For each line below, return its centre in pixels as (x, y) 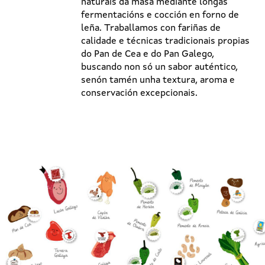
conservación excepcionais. (139, 93)
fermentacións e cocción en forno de (160, 15)
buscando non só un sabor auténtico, (159, 67)
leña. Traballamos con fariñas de (151, 28)
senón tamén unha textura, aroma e (158, 80)
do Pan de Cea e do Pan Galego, (148, 54)
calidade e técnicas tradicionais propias (165, 41)
